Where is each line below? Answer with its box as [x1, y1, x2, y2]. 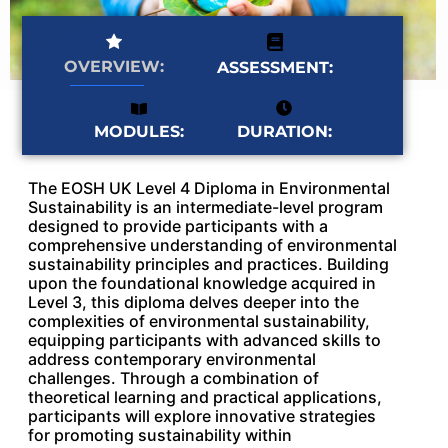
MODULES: [93, 121, 184, 141]
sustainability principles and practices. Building [28, 254, 389, 275]
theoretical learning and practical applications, [28, 387, 382, 408]
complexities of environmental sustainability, [28, 311, 370, 332]
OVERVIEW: [64, 57, 164, 77]
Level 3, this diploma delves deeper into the [28, 292, 359, 313]
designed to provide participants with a [28, 216, 328, 237]
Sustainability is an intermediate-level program [28, 197, 383, 218]
